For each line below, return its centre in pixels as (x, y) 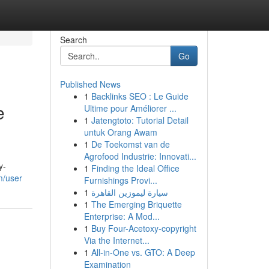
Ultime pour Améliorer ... (130, 108)
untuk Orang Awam (120, 132)
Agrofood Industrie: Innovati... (140, 156)
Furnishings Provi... (120, 180)
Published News (90, 84)
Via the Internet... (116, 240)
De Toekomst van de (130, 144)
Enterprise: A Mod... (122, 216)
